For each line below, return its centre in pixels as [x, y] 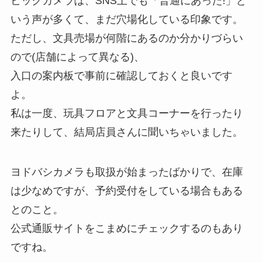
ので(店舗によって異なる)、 [77, 57]
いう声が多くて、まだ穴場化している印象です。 [127, 20]
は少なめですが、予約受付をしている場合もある [127, 191]
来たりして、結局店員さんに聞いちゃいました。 [127, 132]
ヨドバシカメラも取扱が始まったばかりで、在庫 [127, 172]
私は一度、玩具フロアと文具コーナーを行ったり [127, 114]
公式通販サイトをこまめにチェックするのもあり [127, 229]
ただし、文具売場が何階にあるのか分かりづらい [127, 38]
